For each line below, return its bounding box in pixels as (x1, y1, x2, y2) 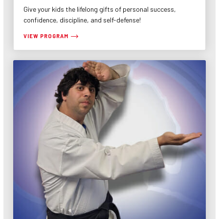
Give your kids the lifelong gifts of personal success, (23, 5, 176, 13)
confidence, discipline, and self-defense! (23, 16, 141, 24)
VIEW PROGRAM (23, 33, 68, 39)
